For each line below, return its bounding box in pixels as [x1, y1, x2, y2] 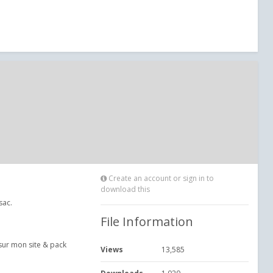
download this [101, 184, 150, 194]
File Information [101, 213, 193, 230]
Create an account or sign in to [107, 173, 214, 183]
